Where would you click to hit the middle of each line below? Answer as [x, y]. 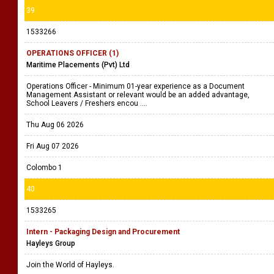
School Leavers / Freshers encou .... [88, 103]
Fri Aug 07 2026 [53, 146]
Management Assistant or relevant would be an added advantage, [138, 95]
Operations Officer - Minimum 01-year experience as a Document [135, 86]
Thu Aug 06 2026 [55, 125]
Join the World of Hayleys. [72, 265]
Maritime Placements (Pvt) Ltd [78, 65]
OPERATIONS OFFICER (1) [72, 53]
